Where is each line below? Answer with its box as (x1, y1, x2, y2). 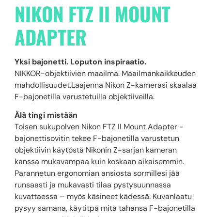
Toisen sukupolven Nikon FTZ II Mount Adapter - (15, 122, 184, 132)
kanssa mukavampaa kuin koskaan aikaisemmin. (15, 156, 184, 167)
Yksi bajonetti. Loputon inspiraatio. (15, 56, 146, 67)
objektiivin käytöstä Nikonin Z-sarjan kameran (15, 145, 177, 155)
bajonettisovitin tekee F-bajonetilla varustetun (15, 133, 179, 144)
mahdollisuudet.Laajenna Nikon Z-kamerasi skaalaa (15, 79, 197, 90)
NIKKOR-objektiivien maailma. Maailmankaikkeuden (15, 68, 196, 78)
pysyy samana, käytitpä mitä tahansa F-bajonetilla (15, 203, 195, 214)
